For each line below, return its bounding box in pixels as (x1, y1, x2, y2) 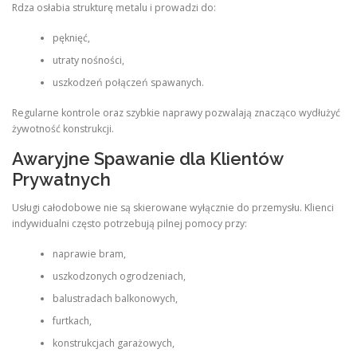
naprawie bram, (52, 247, 126, 261)
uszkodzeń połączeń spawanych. (52, 76, 204, 89)
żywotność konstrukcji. (12, 122, 114, 136)
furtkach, (52, 314, 92, 328)
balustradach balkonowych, (52, 292, 178, 305)
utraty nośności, (52, 53, 124, 67)
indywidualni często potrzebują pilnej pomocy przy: (12, 216, 247, 230)
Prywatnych (12, 168, 111, 190)
